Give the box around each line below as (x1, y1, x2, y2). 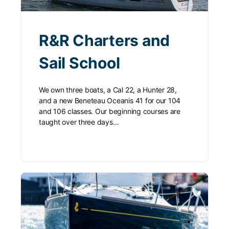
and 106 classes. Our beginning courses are (39, 107, 180, 116)
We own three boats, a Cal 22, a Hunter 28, (39, 85, 177, 95)
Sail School (39, 54, 120, 73)
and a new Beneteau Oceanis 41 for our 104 (39, 96, 181, 105)
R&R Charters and (39, 31, 170, 50)
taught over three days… (39, 118, 119, 127)
